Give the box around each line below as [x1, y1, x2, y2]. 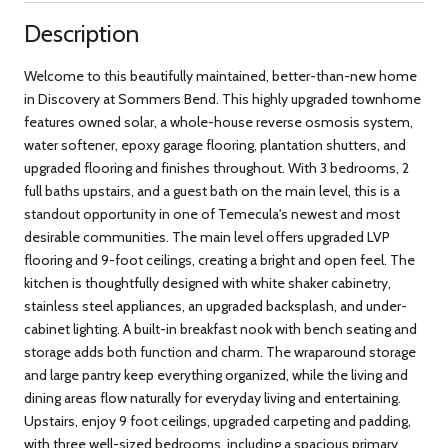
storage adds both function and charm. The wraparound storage [24, 342, 416, 361]
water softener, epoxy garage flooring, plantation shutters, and [24, 135, 406, 154]
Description [24, 18, 139, 48]
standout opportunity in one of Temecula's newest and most [24, 204, 400, 223]
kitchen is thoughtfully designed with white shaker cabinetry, [24, 273, 391, 292]
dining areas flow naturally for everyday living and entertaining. [24, 388, 401, 407]
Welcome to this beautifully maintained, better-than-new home [24, 66, 417, 85]
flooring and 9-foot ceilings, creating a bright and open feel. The [24, 250, 415, 269]
